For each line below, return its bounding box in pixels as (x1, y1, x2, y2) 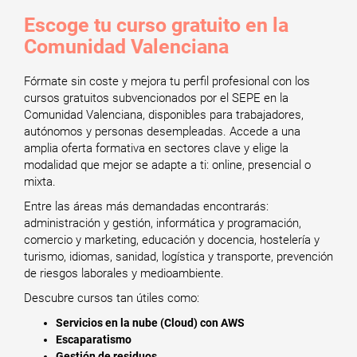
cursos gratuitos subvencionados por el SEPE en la (24, 91, 288, 105)
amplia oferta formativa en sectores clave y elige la (24, 141, 288, 155)
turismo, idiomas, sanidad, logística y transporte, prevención (24, 249, 333, 264)
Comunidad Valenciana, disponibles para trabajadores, (24, 108, 304, 122)
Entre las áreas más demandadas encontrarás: (24, 199, 269, 214)
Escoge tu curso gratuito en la (24, 14, 288, 37)
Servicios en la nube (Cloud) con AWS (56, 316, 245, 329)
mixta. (24, 175, 56, 189)
